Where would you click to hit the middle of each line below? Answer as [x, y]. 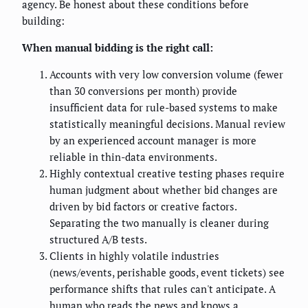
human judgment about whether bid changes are [164, 190]
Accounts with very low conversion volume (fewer [166, 75]
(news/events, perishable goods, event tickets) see [167, 273]
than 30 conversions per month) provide [143, 91]
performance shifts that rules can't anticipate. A [163, 289]
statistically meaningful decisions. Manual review [167, 124]
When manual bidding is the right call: [118, 48]
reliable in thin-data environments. [133, 157]
